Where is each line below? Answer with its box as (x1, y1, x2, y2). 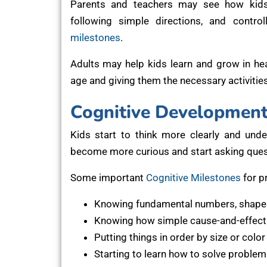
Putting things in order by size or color (94, 231, 265, 243)
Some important (70, 171, 146, 184)
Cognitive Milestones (145, 171, 241, 184)
